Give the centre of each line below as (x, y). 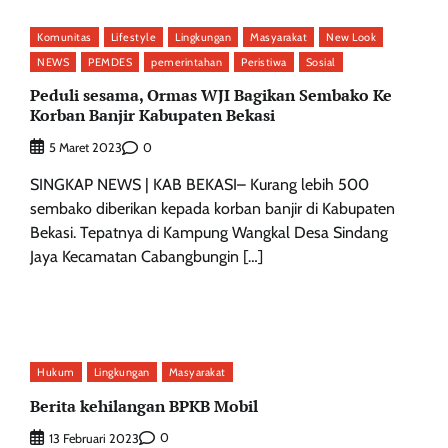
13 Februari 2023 (94, 438)
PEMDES (110, 61)
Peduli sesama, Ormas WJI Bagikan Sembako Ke (211, 94)
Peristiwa (264, 61)
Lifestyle (133, 36)
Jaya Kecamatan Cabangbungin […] (146, 257)
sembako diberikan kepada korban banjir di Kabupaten (212, 209)
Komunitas (64, 36)
